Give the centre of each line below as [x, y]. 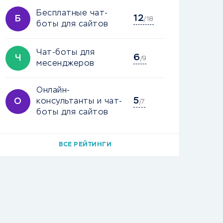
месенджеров [65, 64]
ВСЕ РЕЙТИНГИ [85, 145]
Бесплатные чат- [72, 13]
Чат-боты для [65, 53]
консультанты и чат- [79, 102]
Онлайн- [53, 91]
